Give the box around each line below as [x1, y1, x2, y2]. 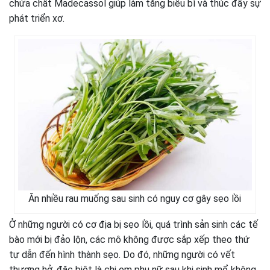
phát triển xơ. [9, 13, 64, 25]
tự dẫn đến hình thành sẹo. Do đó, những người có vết [9, 249, 235, 261]
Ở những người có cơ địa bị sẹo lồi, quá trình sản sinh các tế [9, 219, 258, 231]
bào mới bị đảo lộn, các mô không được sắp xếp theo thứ [9, 234, 250, 246]
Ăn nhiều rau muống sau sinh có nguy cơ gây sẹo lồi [28, 193, 242, 205]
